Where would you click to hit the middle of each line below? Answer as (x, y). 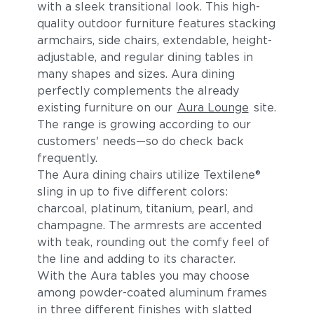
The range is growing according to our (144, 124)
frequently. (67, 158)
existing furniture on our (106, 108)
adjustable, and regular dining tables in (145, 57)
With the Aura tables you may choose (143, 276)
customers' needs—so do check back (140, 141)
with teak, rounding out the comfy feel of (153, 242)
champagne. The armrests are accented (149, 225)
